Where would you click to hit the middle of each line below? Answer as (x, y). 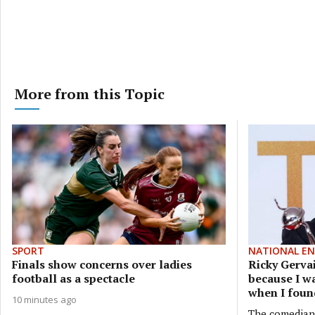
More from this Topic (90, 94)
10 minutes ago (44, 299)
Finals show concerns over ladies (102, 264)
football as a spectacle (73, 278)
